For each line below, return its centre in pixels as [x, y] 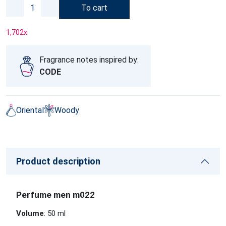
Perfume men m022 [55, 195]
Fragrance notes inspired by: [89, 60]
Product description [58, 161]
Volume [30, 213]
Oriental [30, 110]
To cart [94, 8]
